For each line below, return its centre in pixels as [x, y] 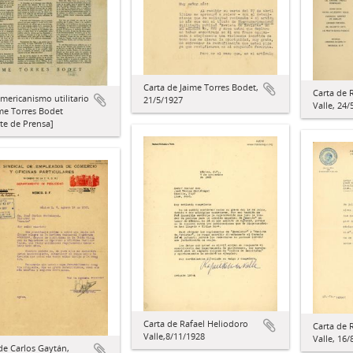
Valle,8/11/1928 [174, 336]
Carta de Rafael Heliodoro [196, 324]
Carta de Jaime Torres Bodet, [201, 87]
